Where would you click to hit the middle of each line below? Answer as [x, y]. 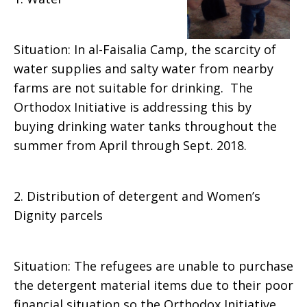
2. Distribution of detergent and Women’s [137, 196]
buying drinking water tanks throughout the [145, 126]
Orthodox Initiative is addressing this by [133, 107]
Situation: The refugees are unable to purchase [153, 266]
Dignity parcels [58, 215]
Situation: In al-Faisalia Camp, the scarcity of [145, 49]
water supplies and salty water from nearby [144, 69]
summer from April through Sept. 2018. [130, 145]
